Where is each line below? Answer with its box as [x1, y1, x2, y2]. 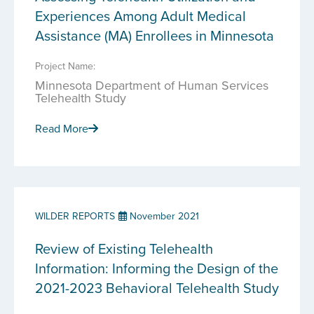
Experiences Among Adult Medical [35, 6, 246, 26]
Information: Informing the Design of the [35, 258, 278, 278]
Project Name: [35, 59, 95, 73]
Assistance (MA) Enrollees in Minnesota [35, 25, 274, 46]
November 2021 [127, 209, 199, 223]
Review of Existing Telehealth [35, 238, 213, 259]
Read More [35, 121, 88, 136]
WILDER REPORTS [35, 209, 115, 223]
